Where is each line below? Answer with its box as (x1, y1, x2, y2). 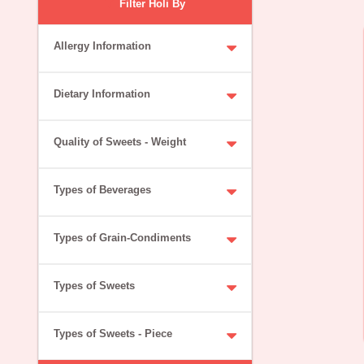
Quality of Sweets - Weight (53, 135, 186, 148)
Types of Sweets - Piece (53, 327, 172, 340)
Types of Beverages (53, 183, 151, 196)
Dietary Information (53, 87, 150, 100)
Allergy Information (53, 39, 151, 52)
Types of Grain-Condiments (53, 231, 191, 244)
